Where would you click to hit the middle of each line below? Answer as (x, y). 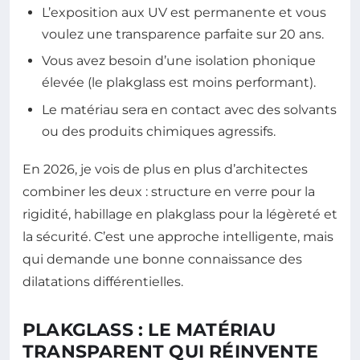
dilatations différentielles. (103, 281)
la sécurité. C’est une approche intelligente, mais (178, 236)
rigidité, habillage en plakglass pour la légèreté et (180, 214)
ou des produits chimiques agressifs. (159, 131)
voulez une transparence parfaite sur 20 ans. (183, 35)
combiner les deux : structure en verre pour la (169, 191)
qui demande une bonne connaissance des (162, 259)
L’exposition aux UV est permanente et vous (184, 13)
